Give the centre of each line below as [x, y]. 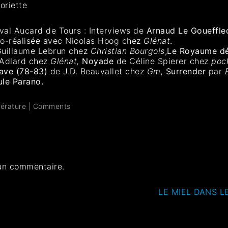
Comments [52, 106]
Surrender [187, 71]
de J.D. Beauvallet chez [97, 71]
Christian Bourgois [127, 51]
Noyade [98, 61]
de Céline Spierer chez [163, 61]
